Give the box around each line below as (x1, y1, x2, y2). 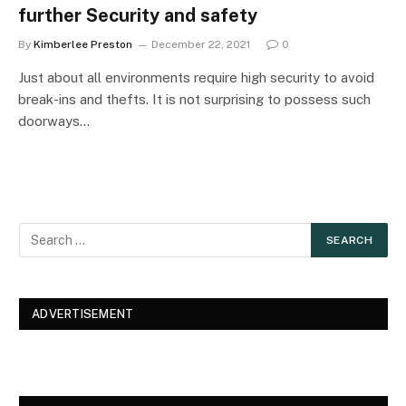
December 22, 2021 (151, 37, 250, 51)
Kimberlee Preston (34, 37, 132, 51)
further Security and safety (18, 4, 257, 26)
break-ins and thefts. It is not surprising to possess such (18, 91, 371, 107)
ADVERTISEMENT (32, 306, 134, 321)
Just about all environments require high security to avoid (18, 69, 374, 85)
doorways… (18, 112, 90, 129)
